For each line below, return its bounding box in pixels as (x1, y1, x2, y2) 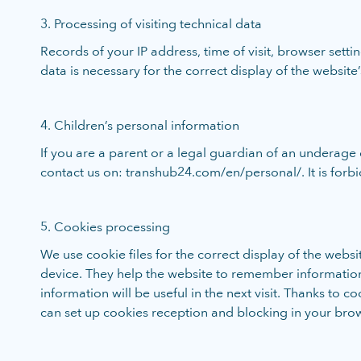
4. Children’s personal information (40, 118, 239, 133)
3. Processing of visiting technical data (40, 16, 262, 31)
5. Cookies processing (40, 219, 170, 234)
